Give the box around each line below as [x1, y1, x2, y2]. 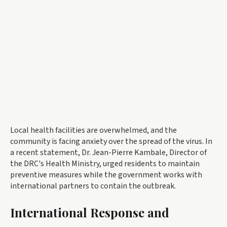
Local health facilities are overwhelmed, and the [10, 125, 177, 136]
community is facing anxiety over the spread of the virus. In [10, 136, 212, 147]
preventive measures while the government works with [10, 169, 202, 181]
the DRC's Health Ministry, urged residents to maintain [10, 158, 200, 170]
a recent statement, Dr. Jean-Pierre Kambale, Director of [10, 147, 207, 159]
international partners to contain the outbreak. [10, 180, 176, 192]
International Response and [10, 204, 169, 221]
